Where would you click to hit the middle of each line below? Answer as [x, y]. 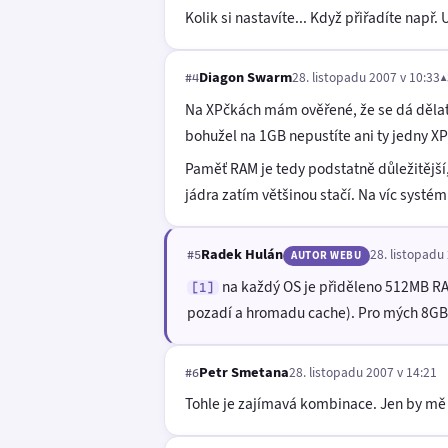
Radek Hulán [242, 254]
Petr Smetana [244, 371]
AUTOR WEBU [326, 256]
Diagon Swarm [245, 76]
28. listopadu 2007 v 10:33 [366, 76]
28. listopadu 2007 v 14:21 [363, 371]
